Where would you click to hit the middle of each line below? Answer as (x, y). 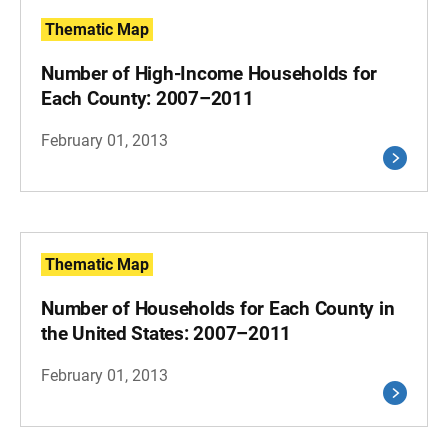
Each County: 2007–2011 (147, 98)
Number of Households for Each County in (218, 308)
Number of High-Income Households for (209, 73)
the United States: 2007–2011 (166, 333)
